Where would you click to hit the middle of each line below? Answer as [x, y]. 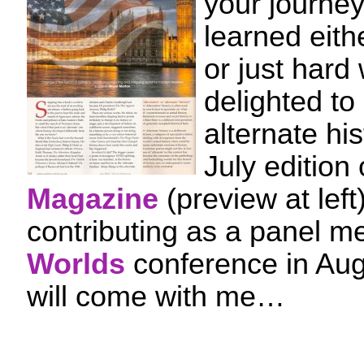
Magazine [93, 199]
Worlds [76, 264]
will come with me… [156, 297]
